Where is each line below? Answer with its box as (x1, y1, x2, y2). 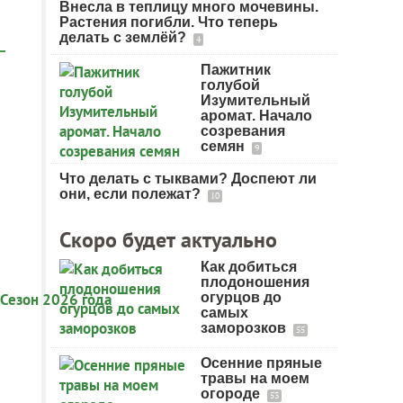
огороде (201, 386, 264, 401)
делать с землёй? (59, 30, 190, 45)
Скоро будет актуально (59, 226, 277, 254)
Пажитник (201, 62, 271, 77)
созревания (201, 123, 285, 139)
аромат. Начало (201, 108, 312, 123)
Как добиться (201, 259, 297, 274)
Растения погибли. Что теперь (59, 14, 278, 30)
